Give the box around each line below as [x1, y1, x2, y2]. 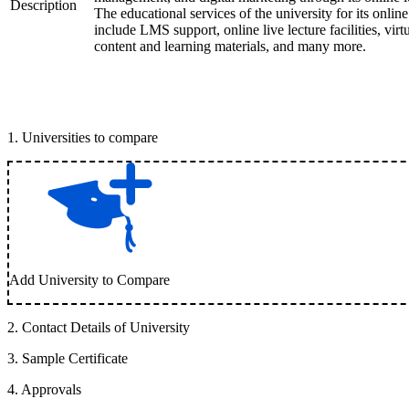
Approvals [21, 382, 81, 397]
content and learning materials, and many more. [94, 38, 370, 54]
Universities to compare [22, 130, 158, 145]
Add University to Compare [9, 272, 170, 288]
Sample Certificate [22, 351, 128, 366]
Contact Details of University [22, 320, 190, 335]
